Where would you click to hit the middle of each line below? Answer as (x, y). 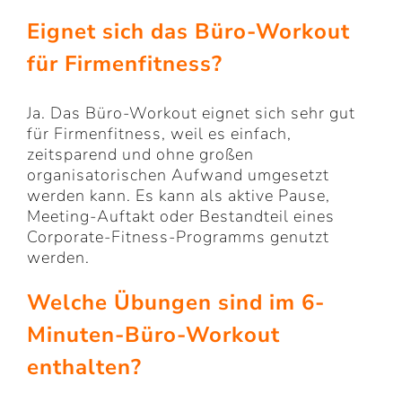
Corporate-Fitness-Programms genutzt (178, 237)
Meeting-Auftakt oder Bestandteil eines (181, 217)
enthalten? (84, 367)
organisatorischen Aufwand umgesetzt (178, 175)
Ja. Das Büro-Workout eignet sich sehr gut (191, 114)
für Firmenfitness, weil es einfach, (159, 134)
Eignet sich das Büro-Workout (188, 31)
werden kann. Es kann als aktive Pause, (179, 196)
